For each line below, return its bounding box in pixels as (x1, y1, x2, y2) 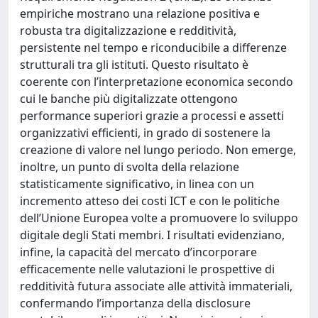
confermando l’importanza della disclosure (20, 295, 251, 311)
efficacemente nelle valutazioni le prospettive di (20, 261, 275, 277)
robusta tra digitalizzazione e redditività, (20, 23, 236, 38)
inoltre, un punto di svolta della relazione (20, 159, 239, 175)
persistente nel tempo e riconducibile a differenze (20, 40, 287, 55)
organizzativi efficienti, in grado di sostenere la (20, 125, 270, 141)
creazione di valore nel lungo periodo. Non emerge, (20, 142, 296, 158)
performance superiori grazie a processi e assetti (20, 108, 284, 124)
